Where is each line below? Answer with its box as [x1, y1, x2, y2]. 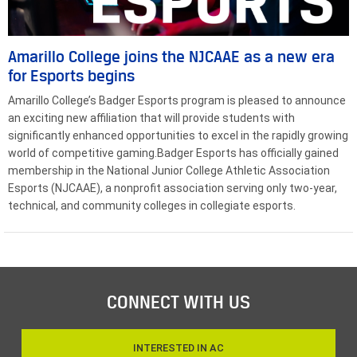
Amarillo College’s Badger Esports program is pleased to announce [8, 94, 346, 108]
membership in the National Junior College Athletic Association [8, 164, 330, 178]
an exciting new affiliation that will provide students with [8, 112, 295, 125]
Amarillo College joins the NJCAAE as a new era [8, 48, 335, 66]
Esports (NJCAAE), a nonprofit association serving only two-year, [8, 182, 337, 195]
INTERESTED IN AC [133, 341, 224, 354]
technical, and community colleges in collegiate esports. [8, 199, 296, 213]
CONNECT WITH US [107, 292, 250, 313]
